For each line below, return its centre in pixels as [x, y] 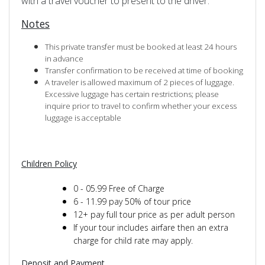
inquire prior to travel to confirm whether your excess [141, 106]
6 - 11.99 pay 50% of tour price [132, 202]
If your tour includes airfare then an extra [151, 228]
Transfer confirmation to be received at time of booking [144, 71]
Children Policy [49, 164]
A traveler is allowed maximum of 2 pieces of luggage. [140, 83]
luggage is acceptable [83, 118]
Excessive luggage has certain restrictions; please [132, 94]
